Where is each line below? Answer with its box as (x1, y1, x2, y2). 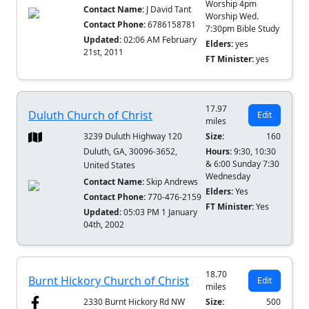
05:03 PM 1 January (123, 206, 198, 219)
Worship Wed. (206, 10, 259, 23)
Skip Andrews (144, 176, 199, 188)
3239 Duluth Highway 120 (83, 130, 183, 143)
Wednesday (206, 170, 251, 183)
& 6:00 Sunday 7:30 (206, 158, 280, 170)
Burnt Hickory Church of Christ (28, 273, 189, 289)
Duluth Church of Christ (28, 108, 152, 123)
